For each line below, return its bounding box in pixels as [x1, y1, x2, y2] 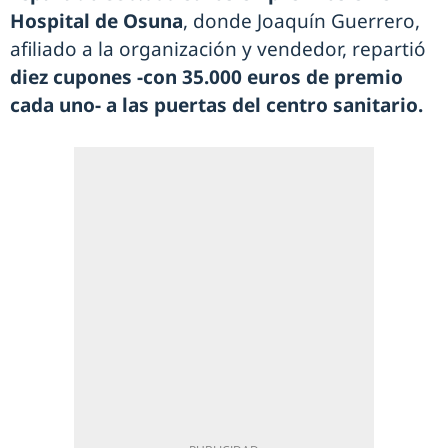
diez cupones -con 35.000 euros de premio [10, 64, 403, 91]
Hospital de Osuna [10, 8, 183, 35]
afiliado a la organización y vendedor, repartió [10, 36, 426, 63]
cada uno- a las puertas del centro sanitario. [10, 92, 423, 119]
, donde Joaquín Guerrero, [183, 8, 420, 35]
